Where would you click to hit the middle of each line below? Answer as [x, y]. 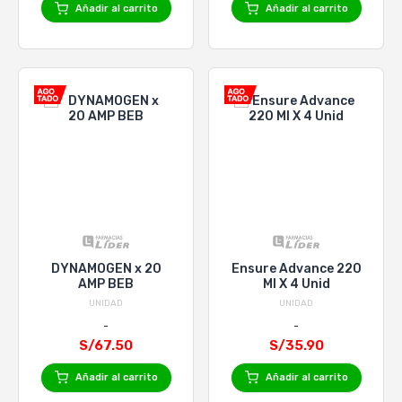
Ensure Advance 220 [296, 268]
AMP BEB [106, 284]
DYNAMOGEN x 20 [106, 268]
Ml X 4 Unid [296, 284]
